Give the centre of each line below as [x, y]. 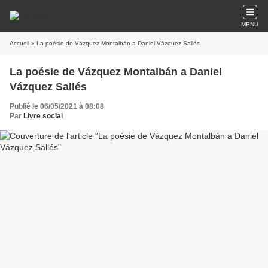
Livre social [43, 116]
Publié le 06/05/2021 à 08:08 [57, 106]
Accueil [19, 43]
